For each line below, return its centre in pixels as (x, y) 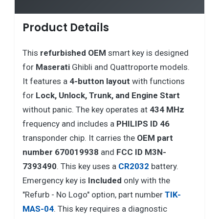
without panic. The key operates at (86, 109)
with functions (157, 81)
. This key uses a (88, 166)
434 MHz (167, 109)
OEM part (155, 138)
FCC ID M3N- (141, 152)
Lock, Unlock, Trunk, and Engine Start (108, 95)
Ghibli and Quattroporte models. (130, 67)
